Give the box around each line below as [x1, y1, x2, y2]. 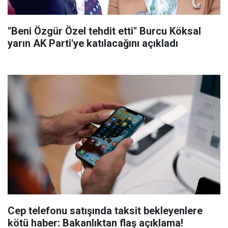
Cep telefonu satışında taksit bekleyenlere [8, 204, 203, 217]
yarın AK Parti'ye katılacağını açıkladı [8, 37, 178, 49]
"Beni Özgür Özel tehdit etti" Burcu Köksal [8, 24, 201, 37]
